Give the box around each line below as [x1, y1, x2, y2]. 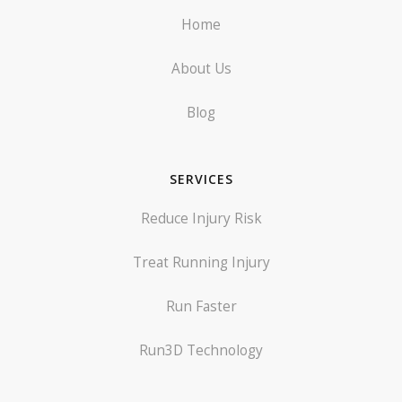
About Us [170, 58, 232, 78]
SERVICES [169, 170, 233, 188]
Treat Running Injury [132, 252, 270, 272]
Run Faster [165, 296, 237, 316]
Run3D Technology [139, 340, 263, 360]
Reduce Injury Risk [140, 208, 262, 228]
